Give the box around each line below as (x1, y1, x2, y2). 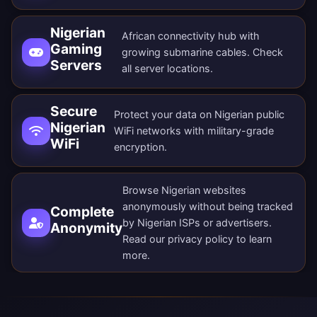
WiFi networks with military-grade (113, 125, 274, 137)
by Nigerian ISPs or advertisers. (122, 217, 272, 229)
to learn (234, 233, 272, 246)
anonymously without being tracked (122, 200, 293, 213)
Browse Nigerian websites (122, 184, 246, 197)
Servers (50, 57, 102, 74)
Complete (50, 202, 114, 220)
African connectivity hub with (122, 30, 260, 42)
